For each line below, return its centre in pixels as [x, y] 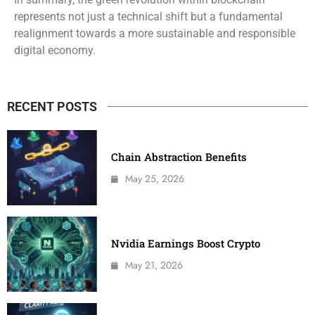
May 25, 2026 [155, 179]
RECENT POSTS [52, 107]
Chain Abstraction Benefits [179, 157]
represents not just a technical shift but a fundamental [148, 17]
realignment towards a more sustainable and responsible [155, 34]
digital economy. [55, 51]
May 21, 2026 [154, 265]
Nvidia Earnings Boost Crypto [186, 244]
